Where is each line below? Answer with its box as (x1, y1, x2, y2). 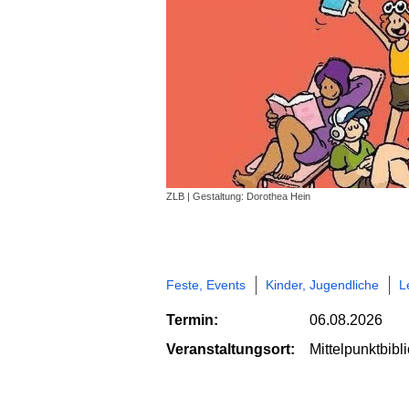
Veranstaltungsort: (166, 341, 295, 357)
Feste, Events (166, 277, 246, 292)
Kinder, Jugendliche (266, 277, 379, 292)
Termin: (166, 311, 218, 328)
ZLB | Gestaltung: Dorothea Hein (166, 190, 310, 202)
